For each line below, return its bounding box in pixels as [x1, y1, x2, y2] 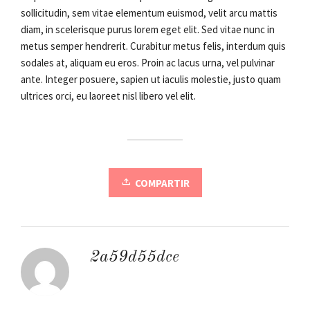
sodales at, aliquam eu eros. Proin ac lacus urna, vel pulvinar [21, 56, 275, 70]
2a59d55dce [90, 249, 179, 266]
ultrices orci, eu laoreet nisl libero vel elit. [21, 89, 196, 103]
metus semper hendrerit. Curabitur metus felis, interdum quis [21, 39, 286, 53]
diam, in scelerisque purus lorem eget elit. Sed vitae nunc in [21, 23, 275, 37]
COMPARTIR [134, 176, 190, 190]
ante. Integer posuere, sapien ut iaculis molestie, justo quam [21, 73, 281, 86]
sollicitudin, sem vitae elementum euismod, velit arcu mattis [21, 6, 277, 20]
